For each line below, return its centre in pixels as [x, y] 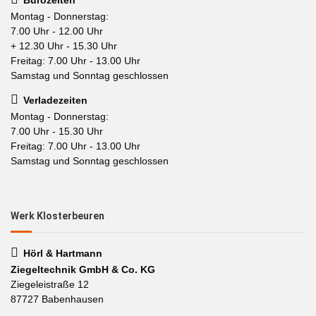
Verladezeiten [55, 100]
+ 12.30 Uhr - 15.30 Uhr [64, 45]
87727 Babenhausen [57, 299]
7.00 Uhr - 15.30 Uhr [57, 131]
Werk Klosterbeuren [57, 216]
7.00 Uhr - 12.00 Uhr [57, 31]
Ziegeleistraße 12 [50, 284]
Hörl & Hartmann [63, 253]
